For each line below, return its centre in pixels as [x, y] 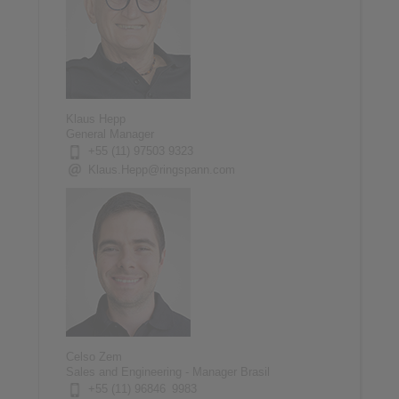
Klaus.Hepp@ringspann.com [161, 169]
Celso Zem [94, 356]
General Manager [110, 134]
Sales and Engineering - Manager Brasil [167, 371]
